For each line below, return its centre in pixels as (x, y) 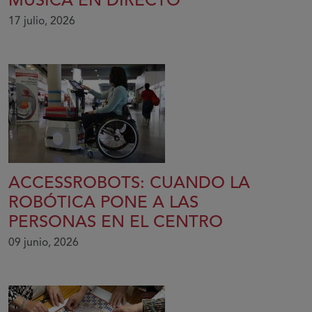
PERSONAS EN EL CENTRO (116, 223)
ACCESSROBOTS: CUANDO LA (129, 184)
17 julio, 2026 (42, 22)
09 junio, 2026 (44, 243)
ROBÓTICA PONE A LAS (103, 203)
